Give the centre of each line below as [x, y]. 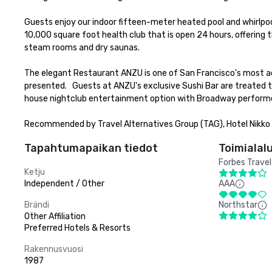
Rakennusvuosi [54, 249]
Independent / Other [64, 184]
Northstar [238, 205]
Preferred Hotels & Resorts [77, 228]
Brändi [37, 205]
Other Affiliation [55, 216]
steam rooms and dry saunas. [83, 48]
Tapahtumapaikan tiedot [91, 148]
